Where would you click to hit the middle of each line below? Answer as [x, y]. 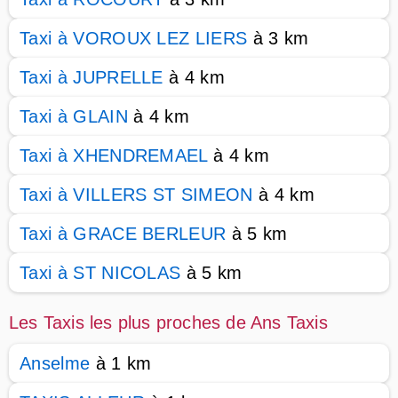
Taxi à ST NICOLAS [100, 273]
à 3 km [278, 38]
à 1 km [121, 363]
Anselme [55, 363]
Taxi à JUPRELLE [92, 77]
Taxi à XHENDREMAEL [114, 155]
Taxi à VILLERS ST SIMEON [136, 195]
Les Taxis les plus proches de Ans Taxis [168, 322]
